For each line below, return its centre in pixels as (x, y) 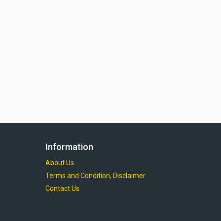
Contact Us (62, 188)
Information (69, 147)
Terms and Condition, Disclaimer (95, 175)
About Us (60, 163)
